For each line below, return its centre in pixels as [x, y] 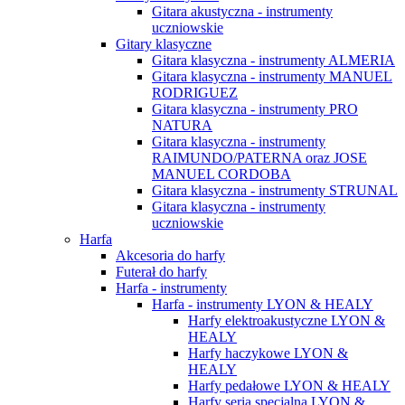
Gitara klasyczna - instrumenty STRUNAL [275, 190]
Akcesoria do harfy [170, 255]
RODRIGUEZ [195, 93]
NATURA [182, 125]
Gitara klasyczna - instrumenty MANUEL [272, 76]
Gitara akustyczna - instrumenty [242, 11]
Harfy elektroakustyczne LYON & [287, 320]
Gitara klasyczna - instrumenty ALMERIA [273, 60]
